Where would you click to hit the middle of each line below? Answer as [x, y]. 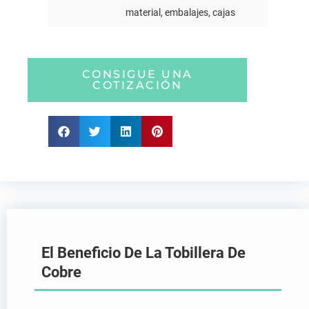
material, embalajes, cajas [180, 12]
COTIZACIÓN [137, 85]
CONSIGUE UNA [137, 74]
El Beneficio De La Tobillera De [143, 253]
